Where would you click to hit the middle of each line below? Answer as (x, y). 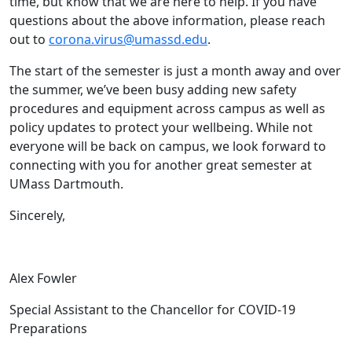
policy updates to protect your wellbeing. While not (161, 128)
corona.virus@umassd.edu (128, 40)
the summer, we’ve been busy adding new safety (153, 90)
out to (29, 40)
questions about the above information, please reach (167, 21)
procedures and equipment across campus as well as (167, 109)
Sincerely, (37, 216)
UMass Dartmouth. (66, 184)
